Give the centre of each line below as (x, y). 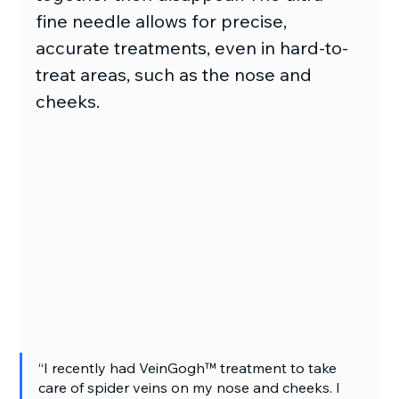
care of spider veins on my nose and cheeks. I (191, 388)
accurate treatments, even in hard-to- (192, 48)
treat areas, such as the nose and (176, 75)
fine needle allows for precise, (164, 21)
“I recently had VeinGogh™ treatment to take (190, 368)
